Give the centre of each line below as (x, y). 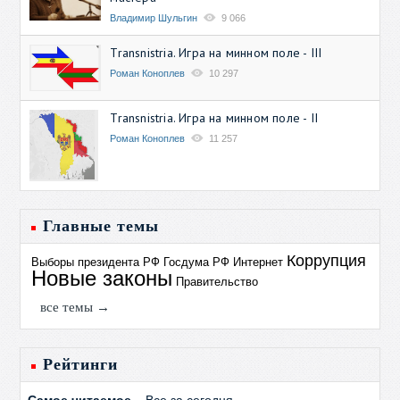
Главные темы (101, 226)
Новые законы (102, 279)
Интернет (258, 262)
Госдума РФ (197, 262)
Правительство (217, 282)
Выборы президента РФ (96, 262)
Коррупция (327, 261)
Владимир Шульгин (154, 17)
